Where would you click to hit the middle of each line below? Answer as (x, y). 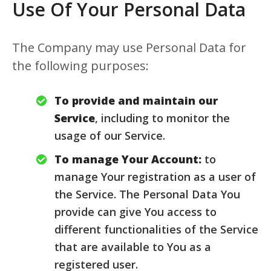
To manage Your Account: (128, 159)
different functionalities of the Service (156, 229)
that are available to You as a (133, 247)
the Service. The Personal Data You (147, 194)
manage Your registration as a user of (155, 177)
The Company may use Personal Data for (129, 47)
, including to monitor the (162, 118)
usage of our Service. (110, 135)
